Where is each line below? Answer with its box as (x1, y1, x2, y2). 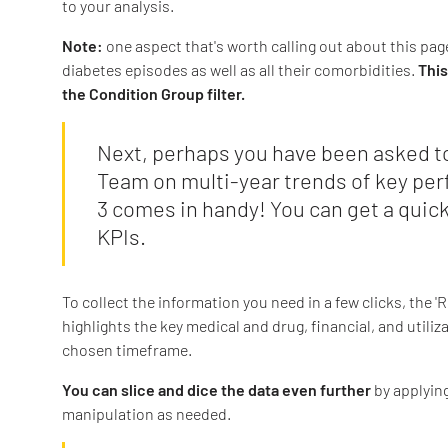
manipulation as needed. (62, 403, 231, 423)
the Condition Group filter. (62, 83, 245, 103)
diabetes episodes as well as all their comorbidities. (62, 59, 415, 79)
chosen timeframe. (62, 339, 192, 359)
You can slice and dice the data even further (62, 379, 374, 399)
